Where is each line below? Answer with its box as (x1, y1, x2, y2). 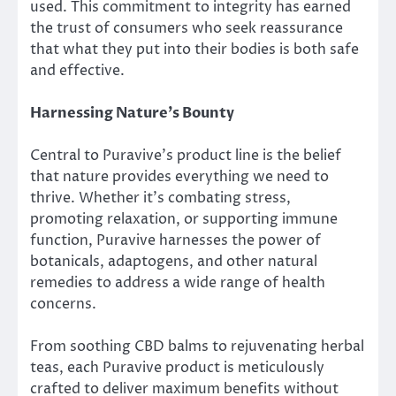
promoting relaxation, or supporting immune (30, 209, 338, 229)
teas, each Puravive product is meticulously (30, 357, 324, 377)
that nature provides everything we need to (30, 166, 329, 187)
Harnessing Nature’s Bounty (30, 103, 234, 123)
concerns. (30, 293, 96, 314)
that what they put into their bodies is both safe (30, 39, 359, 59)
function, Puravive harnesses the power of (30, 230, 321, 250)
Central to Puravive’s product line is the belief (30, 145, 341, 165)
